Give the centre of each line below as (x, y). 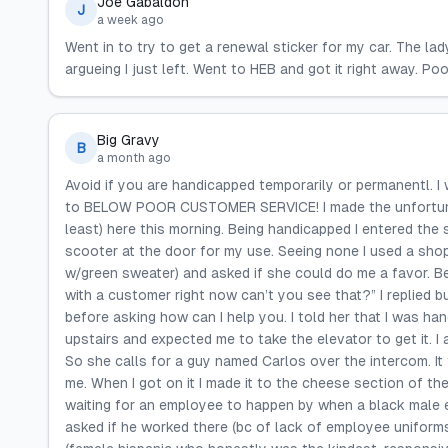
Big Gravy (128, 140)
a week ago (130, 20)
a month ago (134, 158)
